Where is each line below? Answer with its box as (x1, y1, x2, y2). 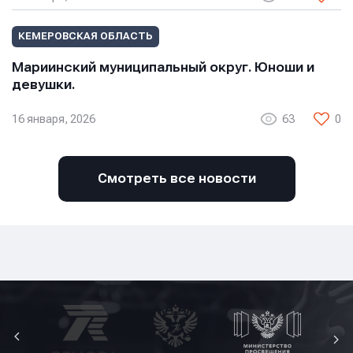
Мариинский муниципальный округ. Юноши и (12, 60, 314, 76)
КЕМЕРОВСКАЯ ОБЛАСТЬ (18, 31, 153, 43)
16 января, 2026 (12, 112, 95, 125)
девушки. (12, 77, 75, 93)
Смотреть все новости (97, 171, 256, 187)
